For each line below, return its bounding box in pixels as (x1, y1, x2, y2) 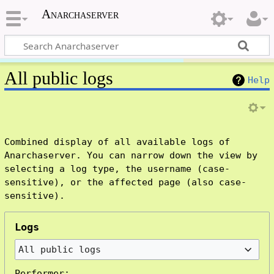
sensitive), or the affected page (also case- (4, 177, 246, 188)
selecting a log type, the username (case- (4, 163, 230, 175)
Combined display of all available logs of (4, 136, 230, 148)
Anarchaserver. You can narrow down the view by (4, 150, 257, 161)
